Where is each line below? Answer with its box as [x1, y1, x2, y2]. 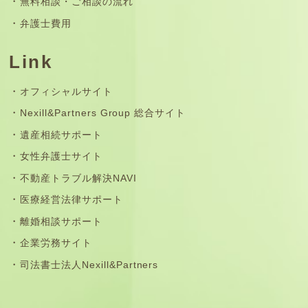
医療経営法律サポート [20, 194, 123, 206]
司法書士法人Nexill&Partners [20, 258, 159, 270]
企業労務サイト [20, 237, 92, 249]
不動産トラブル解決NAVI [20, 172, 137, 184]
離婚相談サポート [20, 215, 102, 227]
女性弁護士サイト [20, 151, 102, 162]
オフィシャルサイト [20, 85, 113, 97]
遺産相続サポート [20, 129, 102, 140]
